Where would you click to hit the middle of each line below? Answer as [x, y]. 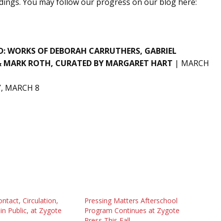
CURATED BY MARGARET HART [114, 63]
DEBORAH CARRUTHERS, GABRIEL [113, 51]
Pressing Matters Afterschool [131, 201]
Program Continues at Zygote [132, 211]
